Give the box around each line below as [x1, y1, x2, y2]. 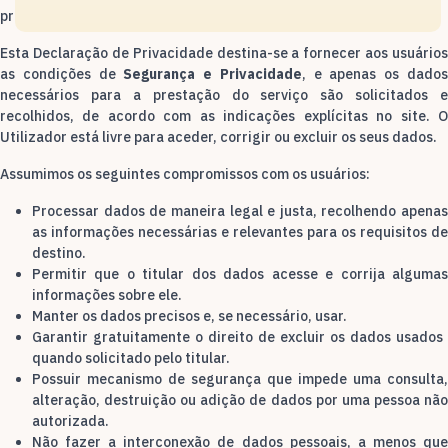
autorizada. [32, 412, 109, 430]
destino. [32, 244, 86, 262]
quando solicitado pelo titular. [32, 349, 230, 367]
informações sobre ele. [32, 286, 182, 304]
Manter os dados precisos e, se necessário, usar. [32, 307, 347, 325]
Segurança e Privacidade [123, 65, 302, 83]
